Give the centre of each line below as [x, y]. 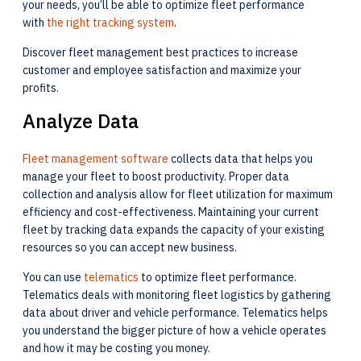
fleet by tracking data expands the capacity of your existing [174, 230]
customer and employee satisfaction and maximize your [162, 70]
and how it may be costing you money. [118, 348]
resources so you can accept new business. [131, 247]
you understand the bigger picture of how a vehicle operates [174, 330]
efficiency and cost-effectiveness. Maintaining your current [171, 212]
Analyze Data [81, 121]
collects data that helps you [241, 159]
